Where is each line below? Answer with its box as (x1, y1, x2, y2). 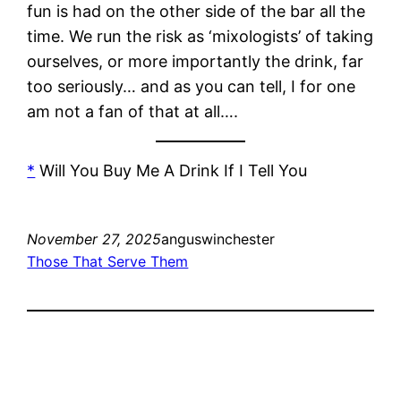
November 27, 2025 (27, 229, 162, 248)
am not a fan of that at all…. (27, 101, 239, 121)
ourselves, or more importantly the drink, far (27, 51, 364, 71)
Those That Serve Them (27, 252, 189, 270)
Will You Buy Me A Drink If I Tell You (35, 160, 308, 180)
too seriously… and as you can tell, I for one (27, 76, 356, 96)
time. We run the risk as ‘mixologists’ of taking (27, 26, 374, 46)
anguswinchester (161, 229, 276, 248)
